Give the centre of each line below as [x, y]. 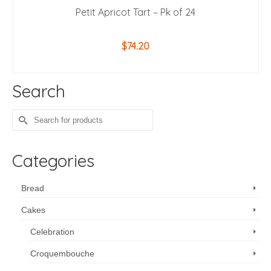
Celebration [52, 232]
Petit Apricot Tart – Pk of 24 [135, 12]
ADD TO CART [135, 64]
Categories [53, 161]
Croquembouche [62, 254]
